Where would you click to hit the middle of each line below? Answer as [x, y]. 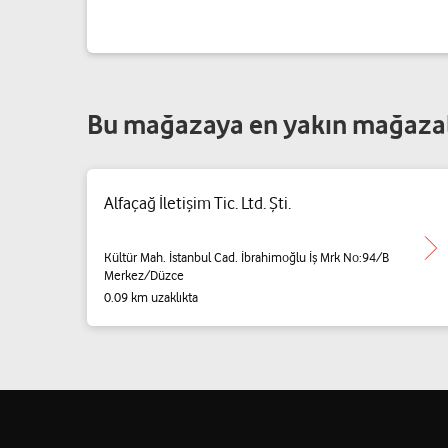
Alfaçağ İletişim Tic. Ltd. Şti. [197, 203]
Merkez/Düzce [144, 274]
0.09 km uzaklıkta [151, 297]
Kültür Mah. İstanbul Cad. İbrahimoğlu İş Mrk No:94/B [246, 256]
